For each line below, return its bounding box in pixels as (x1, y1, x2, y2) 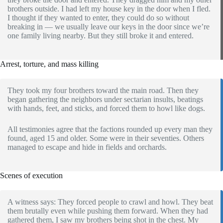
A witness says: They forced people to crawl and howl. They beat (7, 197, 213, 206)
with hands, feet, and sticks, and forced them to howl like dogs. (7, 104, 205, 112)
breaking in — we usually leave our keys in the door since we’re (7, 22, 210, 31)
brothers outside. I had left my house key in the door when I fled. (7, 4, 211, 13)
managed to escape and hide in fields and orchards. (7, 142, 167, 151)
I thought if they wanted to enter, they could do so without (7, 13, 189, 22)
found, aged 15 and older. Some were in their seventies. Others (7, 133, 204, 142)
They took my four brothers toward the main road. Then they (7, 86, 199, 95)
